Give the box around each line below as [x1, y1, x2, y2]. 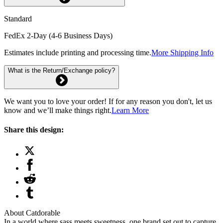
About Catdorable [4, 209, 60, 218]
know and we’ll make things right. [4, 106, 111, 114]
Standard [4, 14, 32, 23]
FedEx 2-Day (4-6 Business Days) [4, 31, 112, 40]
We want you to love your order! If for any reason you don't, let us [4, 97, 212, 106]
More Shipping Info [151, 48, 214, 57]
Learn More [111, 106, 149, 114]
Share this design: [4, 125, 64, 134]
